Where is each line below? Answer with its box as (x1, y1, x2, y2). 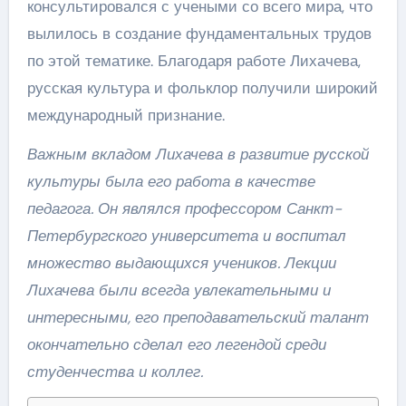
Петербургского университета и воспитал (26, 225, 346, 246)
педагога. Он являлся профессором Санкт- (26, 198, 342, 218)
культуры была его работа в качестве (26, 170, 315, 191)
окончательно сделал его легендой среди (26, 333, 326, 354)
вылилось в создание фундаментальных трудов (26, 23, 372, 43)
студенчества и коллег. (26, 361, 203, 382)
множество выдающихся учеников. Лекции (26, 252, 336, 273)
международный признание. (26, 104, 225, 125)
